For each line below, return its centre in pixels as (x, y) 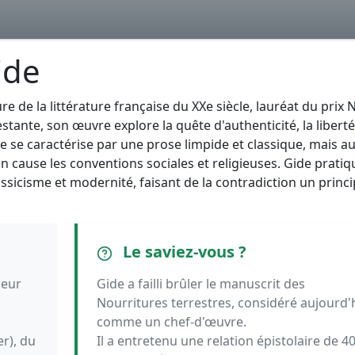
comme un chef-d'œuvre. (171, 322)
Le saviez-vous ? (182, 252)
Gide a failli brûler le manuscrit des (200, 284)
